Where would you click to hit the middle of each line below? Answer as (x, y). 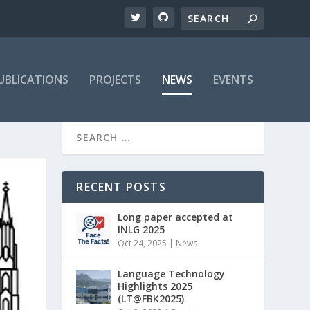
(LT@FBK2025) (151, 298)
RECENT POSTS (121, 186)
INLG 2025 (142, 229)
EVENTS (233, 80)
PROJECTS (115, 80)
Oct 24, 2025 (143, 243)
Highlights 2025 (155, 286)
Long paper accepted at (176, 217)
